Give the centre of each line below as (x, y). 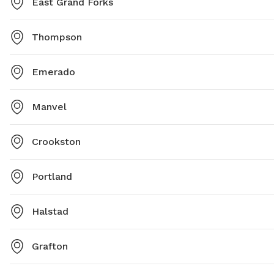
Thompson (57, 37)
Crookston (56, 142)
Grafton (50, 246)
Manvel (49, 107)
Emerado (54, 72)
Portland (52, 177)
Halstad (50, 212)
